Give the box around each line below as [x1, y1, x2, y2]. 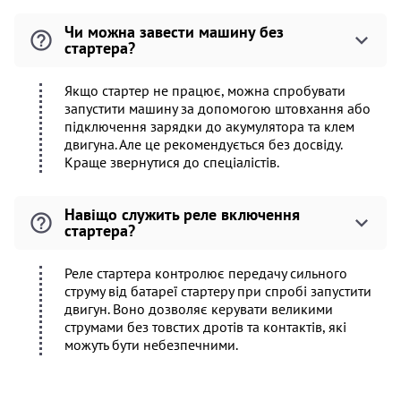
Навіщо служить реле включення [64, 204, 300, 225]
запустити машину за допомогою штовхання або [64, 99, 371, 117]
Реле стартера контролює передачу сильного [64, 264, 347, 282]
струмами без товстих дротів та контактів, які [64, 318, 346, 336]
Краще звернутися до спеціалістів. [64, 153, 279, 171]
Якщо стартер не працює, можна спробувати [64, 81, 346, 99]
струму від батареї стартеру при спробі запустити [64, 282, 371, 300]
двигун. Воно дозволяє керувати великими [64, 300, 333, 318]
